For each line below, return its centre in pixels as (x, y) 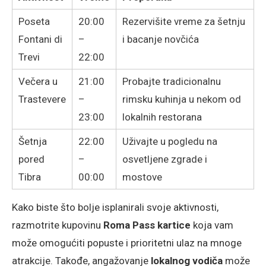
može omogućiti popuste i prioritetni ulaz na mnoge (127, 243)
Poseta (34, 22)
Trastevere (42, 99)
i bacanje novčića (161, 39)
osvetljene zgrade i (165, 159)
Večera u (38, 82)
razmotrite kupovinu (58, 225)
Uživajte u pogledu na (170, 142)
